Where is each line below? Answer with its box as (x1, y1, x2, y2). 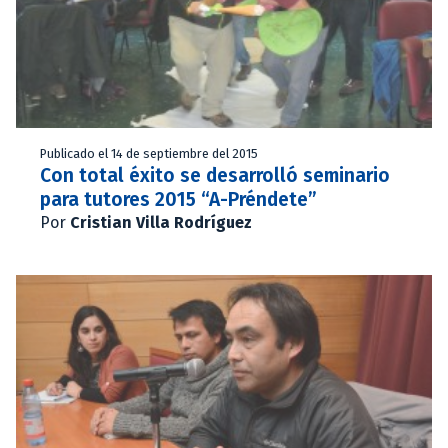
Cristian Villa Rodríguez (70, 212, 252, 232)
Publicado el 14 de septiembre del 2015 (40, 145, 258, 161)
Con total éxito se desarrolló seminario (40, 163, 390, 187)
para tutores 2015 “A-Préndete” (40, 187, 317, 211)
